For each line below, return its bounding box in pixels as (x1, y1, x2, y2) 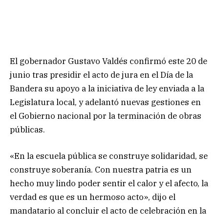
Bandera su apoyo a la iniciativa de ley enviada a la (10, 83, 204, 94)
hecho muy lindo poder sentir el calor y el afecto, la (10, 177, 208, 189)
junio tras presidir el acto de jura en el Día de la (10, 69, 193, 80)
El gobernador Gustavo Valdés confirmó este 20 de (10, 55, 207, 66)
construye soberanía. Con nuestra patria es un (10, 164, 192, 175)
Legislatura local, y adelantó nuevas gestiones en (10, 96, 201, 108)
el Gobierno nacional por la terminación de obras (10, 110, 201, 121)
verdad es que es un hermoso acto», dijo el (10, 191, 175, 202)
